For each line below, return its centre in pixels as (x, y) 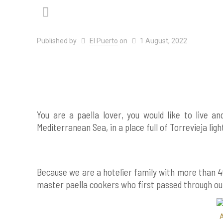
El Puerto (104, 41)
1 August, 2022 (164, 41)
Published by (57, 41)
